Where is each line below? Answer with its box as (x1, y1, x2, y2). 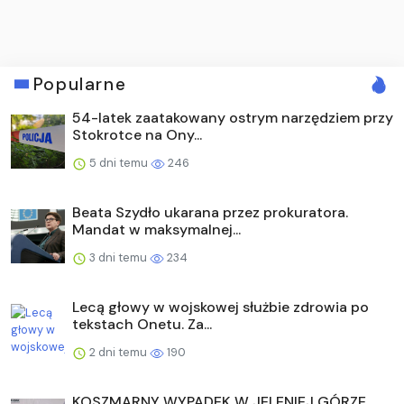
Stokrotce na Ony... (72, 124, 202, 144)
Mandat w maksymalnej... (72, 219, 241, 239)
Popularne (32, 72, 127, 96)
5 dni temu (87, 154, 151, 170)
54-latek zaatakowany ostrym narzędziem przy (72, 107, 393, 127)
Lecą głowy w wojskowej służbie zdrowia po (72, 297, 369, 317)
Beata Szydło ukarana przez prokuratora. (72, 202, 348, 222)
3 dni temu (87, 249, 150, 265)
